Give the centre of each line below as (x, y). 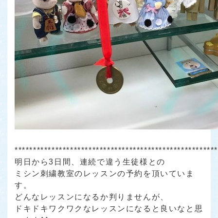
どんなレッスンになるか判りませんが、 (92, 197)
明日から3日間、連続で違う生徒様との (90, 162)
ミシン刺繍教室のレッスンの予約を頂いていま (105, 173)
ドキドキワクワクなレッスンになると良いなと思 (109, 208)
